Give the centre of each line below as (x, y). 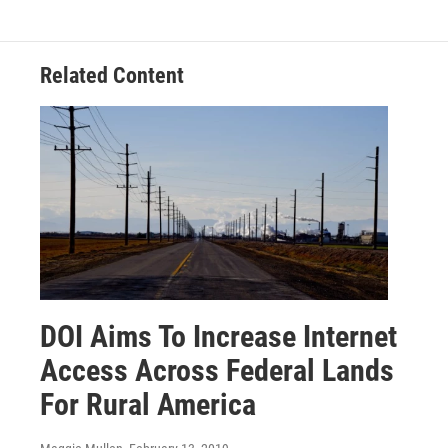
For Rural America (148, 404)
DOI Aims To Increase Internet (218, 336)
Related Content (112, 75)
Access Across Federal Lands (217, 370)
